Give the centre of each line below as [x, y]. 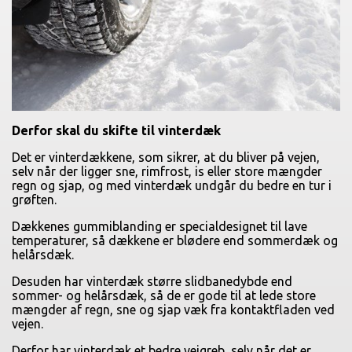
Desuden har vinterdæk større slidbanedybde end [152, 282]
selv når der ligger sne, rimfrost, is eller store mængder [167, 172]
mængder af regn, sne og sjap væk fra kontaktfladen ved [173, 310]
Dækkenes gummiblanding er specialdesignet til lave [159, 227]
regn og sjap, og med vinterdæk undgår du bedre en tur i [172, 186]
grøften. [34, 200]
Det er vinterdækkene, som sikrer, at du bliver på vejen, [166, 158]
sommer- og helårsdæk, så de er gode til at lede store [164, 296]
